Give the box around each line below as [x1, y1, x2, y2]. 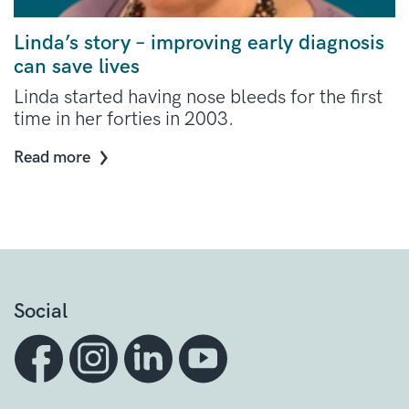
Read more [14, 147, 90, 167]
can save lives [14, 54, 140, 79]
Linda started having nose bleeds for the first [14, 85, 383, 109]
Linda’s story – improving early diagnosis [14, 30, 384, 56]
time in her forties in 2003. [14, 107, 234, 131]
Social [14, 299, 68, 324]
